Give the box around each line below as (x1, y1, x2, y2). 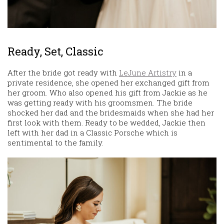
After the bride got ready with (7, 67, 119, 78)
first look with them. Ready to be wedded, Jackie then (7, 117, 205, 128)
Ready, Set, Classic (7, 44, 103, 59)
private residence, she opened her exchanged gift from (7, 77, 209, 88)
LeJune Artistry (119, 67, 176, 78)
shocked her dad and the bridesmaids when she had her (7, 107, 214, 118)
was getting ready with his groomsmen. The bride (7, 97, 192, 108)
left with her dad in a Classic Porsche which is (7, 127, 177, 138)
